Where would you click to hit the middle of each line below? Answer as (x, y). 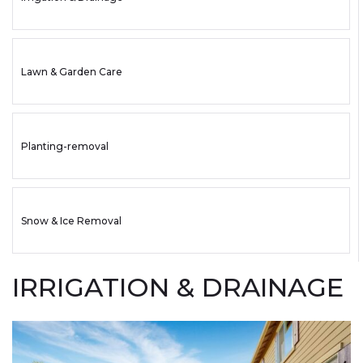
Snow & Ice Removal (71, 220)
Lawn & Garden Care (72, 71)
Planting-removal (65, 146)
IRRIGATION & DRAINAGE (178, 287)
